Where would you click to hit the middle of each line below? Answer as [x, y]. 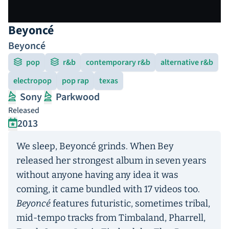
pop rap [75, 81]
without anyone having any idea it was [97, 175]
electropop [32, 81]
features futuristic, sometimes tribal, [130, 203]
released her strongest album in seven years [111, 160]
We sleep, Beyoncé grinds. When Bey [95, 146]
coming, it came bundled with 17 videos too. [108, 189]
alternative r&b [187, 62]
